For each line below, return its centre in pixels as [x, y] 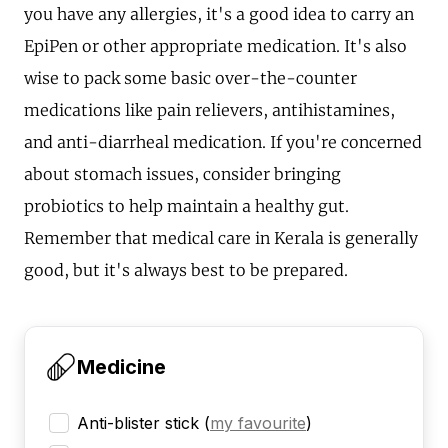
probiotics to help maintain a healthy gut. [186, 206]
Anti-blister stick [138, 423]
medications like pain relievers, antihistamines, [209, 110]
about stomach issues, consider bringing [182, 174]
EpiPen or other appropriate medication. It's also [215, 46]
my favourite [258, 423]
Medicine [121, 367]
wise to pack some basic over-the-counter [190, 78]
